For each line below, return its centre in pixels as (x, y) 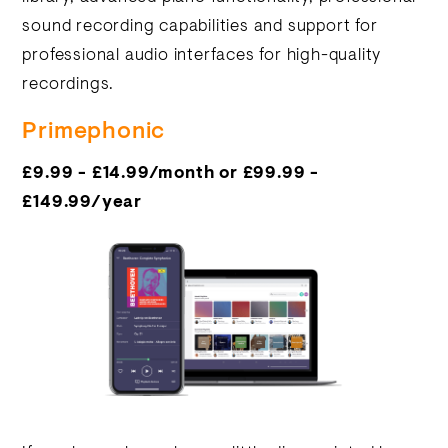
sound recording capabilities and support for (200, 27)
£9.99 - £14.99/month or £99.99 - (171, 174)
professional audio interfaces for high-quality (202, 56)
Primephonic (94, 132)
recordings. (68, 85)
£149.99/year (82, 203)
